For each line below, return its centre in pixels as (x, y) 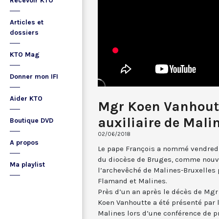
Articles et (27, 22)
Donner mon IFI (34, 77)
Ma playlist (27, 164)
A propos (24, 142)
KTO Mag (25, 55)
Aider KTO (26, 99)
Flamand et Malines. (132, 181)
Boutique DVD (32, 120)
